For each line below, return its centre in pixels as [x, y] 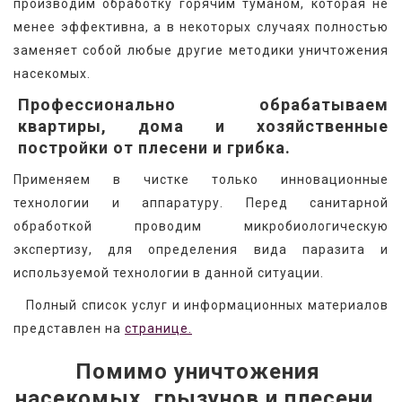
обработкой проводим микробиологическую [201, 226]
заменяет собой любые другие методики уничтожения [201, 50]
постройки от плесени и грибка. [154, 147]
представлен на [69, 328]
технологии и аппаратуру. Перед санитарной [201, 202]
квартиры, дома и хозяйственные [203, 126]
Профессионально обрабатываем [203, 104]
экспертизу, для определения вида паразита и [201, 249]
